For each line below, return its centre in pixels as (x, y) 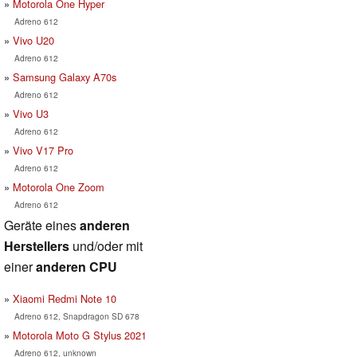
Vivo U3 (31, 113)
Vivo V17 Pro (43, 150)
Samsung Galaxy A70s (65, 76)
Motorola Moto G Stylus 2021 (80, 335)
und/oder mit (106, 245)
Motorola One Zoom (59, 186)
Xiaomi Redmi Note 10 (65, 298)
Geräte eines (42, 225)
